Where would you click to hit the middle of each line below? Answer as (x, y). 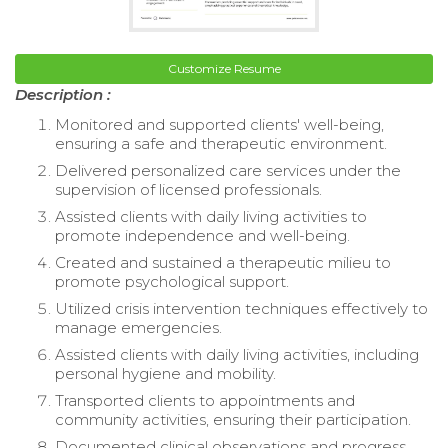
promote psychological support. (172, 281)
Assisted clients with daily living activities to (211, 216)
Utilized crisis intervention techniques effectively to (241, 308)
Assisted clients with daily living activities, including (237, 354)
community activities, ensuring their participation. (233, 419)
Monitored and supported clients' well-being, (219, 124)
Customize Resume (224, 68)
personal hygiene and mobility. (165, 373)
